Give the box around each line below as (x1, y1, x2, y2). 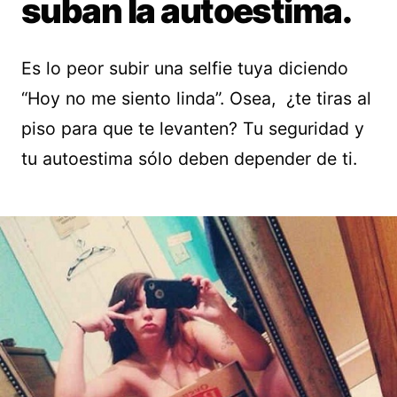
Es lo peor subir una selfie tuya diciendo (21, 58, 348, 80)
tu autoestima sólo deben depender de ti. (21, 148, 357, 170)
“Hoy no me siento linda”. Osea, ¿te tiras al (21, 88, 371, 110)
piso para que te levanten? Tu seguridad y (21, 118, 364, 140)
